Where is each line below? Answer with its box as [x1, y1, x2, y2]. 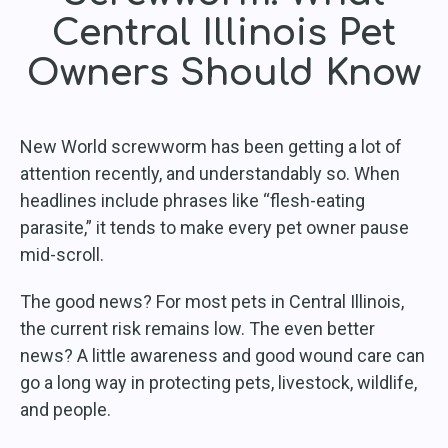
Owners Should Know [27, 53, 421, 94]
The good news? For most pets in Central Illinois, [20, 291, 404, 313]
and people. [20, 399, 111, 421]
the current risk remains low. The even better [20, 318, 375, 340]
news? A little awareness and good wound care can [20, 345, 425, 367]
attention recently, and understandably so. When [20, 163, 400, 185]
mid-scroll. [20, 244, 104, 266]
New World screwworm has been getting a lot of [20, 136, 402, 158]
